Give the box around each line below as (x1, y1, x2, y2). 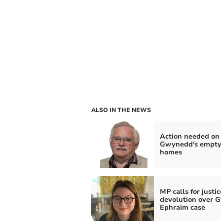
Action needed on (159, 132, 220, 141)
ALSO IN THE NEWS (91, 106, 151, 114)
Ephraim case (159, 203, 205, 212)
